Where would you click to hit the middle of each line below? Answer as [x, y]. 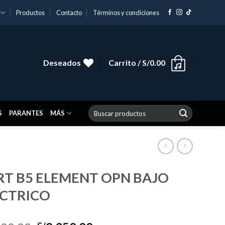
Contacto [69, 13]
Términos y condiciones [126, 13]
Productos [31, 13]
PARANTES [26, 113]
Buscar [98, 109]
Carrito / [125, 63]
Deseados [62, 63]
